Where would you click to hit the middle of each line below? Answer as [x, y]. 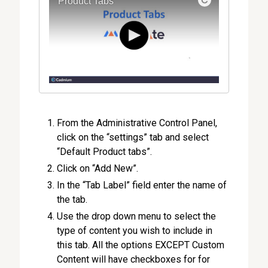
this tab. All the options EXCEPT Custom [141, 245]
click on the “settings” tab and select [133, 137]
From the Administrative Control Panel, [137, 123]
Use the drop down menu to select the [137, 216]
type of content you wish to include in [135, 230]
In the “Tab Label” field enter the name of [142, 185]
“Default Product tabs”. [105, 151]
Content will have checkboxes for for [134, 259]
